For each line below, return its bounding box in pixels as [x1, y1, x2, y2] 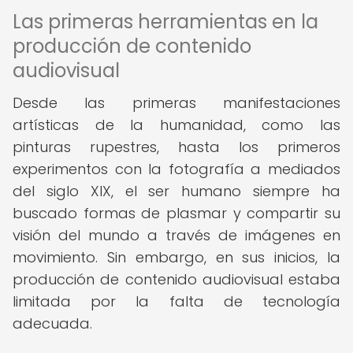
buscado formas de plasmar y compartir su [13, 203, 340, 223]
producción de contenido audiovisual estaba [13, 269, 340, 289]
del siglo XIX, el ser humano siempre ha [13, 181, 340, 201]
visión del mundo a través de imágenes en [13, 225, 340, 245]
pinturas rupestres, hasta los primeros [13, 137, 340, 157]
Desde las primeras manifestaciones [13, 93, 340, 113]
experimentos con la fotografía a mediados [13, 159, 340, 179]
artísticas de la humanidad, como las [13, 115, 340, 135]
